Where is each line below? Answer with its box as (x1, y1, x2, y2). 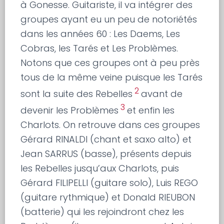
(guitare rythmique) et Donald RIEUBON (20, 190, 195, 203)
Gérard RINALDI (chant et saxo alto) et (20, 132, 192, 145)
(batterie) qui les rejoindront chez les (20, 205, 184, 218)
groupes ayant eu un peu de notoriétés (20, 12, 197, 25)
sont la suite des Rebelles (20, 87, 133, 100)
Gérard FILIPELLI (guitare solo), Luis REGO (20, 176, 198, 189)
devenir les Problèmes (20, 103, 119, 116)
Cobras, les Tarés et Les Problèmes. (20, 41, 178, 54)
